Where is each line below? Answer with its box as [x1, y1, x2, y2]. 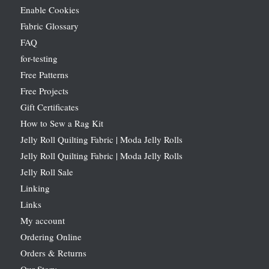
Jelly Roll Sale [20, 165, 73, 178]
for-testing [20, 52, 58, 64]
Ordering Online [20, 230, 82, 243]
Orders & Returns [20, 246, 86, 259]
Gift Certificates [20, 100, 79, 113]
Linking [20, 181, 50, 194]
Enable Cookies [20, 3, 79, 16]
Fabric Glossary [20, 19, 79, 32]
